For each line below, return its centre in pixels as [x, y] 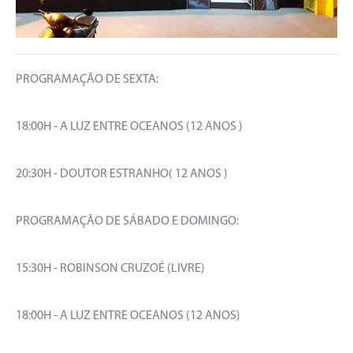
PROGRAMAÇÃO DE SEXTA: [88, 79]
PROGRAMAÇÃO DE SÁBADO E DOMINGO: [127, 221]
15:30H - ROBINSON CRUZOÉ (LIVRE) [110, 268]
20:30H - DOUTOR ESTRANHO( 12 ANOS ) [122, 174]
